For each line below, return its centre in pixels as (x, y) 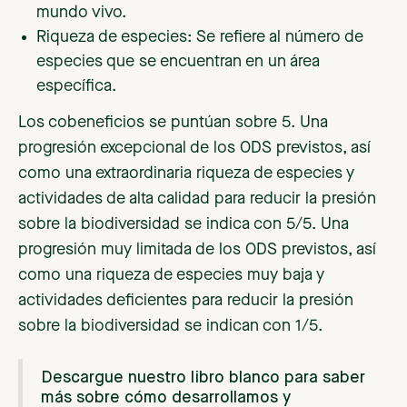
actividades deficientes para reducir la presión (186, 301)
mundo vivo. (84, 13)
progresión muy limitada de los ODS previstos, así (197, 250)
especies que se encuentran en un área (178, 62)
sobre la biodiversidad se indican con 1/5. (170, 327)
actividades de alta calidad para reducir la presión (197, 199)
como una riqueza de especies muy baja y (171, 276)
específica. (76, 87)
